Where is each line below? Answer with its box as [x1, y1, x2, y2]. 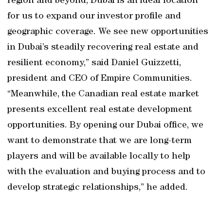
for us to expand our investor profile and [7, 12, 181, 21]
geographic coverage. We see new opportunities [7, 27, 208, 37]
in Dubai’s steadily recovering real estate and [7, 43, 199, 53]
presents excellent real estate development [7, 105, 192, 115]
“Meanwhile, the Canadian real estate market [7, 90, 199, 99]
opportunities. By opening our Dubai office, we [7, 121, 203, 130]
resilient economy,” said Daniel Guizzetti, [7, 58, 181, 68]
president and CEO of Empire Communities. [7, 74, 192, 84]
